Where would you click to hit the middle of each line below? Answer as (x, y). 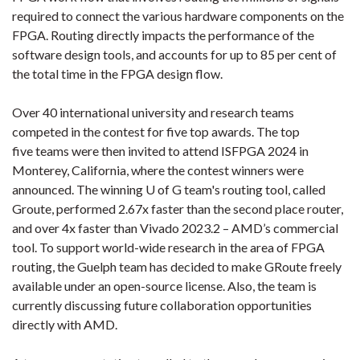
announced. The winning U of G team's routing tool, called (169, 189)
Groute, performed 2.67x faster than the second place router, (178, 209)
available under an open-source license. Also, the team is (164, 286)
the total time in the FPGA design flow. (119, 74)
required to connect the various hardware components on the (178, 16)
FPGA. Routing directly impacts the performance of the (163, 35)
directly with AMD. (65, 324)
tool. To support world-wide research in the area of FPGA (168, 247)
